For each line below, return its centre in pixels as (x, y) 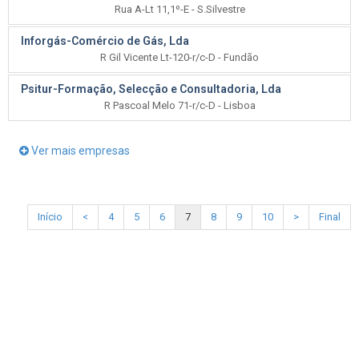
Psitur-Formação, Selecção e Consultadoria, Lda (151, 89)
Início (50, 217)
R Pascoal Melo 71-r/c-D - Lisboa (179, 105)
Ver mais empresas (79, 151)
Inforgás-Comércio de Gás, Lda (105, 41)
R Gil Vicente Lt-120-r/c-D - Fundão (179, 57)
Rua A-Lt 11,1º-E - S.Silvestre (179, 9)
